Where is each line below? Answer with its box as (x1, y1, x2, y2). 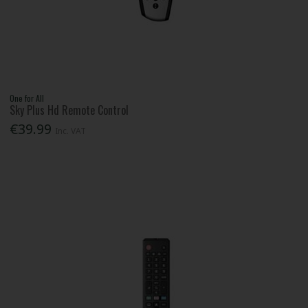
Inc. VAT (55, 125, 87, 137)
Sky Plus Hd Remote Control (10, 102, 129, 119)
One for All (10, 92, 45, 104)
